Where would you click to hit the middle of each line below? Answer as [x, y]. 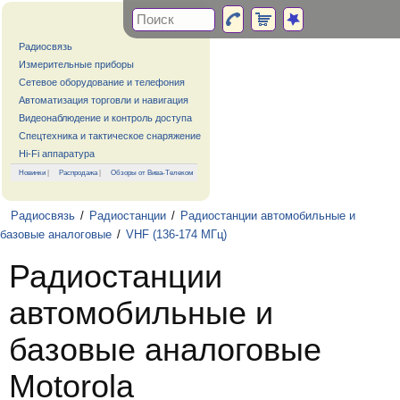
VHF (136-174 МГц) [176, 235]
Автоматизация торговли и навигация [104, 100]
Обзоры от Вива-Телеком [152, 172]
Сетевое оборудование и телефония [102, 82]
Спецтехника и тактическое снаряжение [110, 136]
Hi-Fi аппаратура [57, 154]
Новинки [32, 172]
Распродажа [78, 172]
